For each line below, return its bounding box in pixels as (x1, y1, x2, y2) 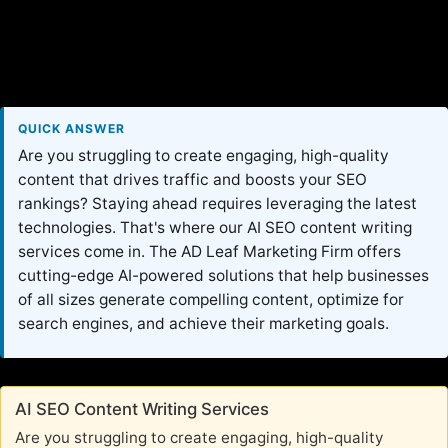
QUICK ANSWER (18, 121, 125, 137)
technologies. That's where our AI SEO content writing (18, 218, 412, 238)
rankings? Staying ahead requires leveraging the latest (18, 194, 417, 214)
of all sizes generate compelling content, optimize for (18, 290, 404, 310)
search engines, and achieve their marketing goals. (18, 314, 389, 334)
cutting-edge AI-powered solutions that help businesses (18, 266, 429, 286)
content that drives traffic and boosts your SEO (18, 170, 367, 190)
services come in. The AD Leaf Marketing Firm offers (18, 242, 401, 262)
